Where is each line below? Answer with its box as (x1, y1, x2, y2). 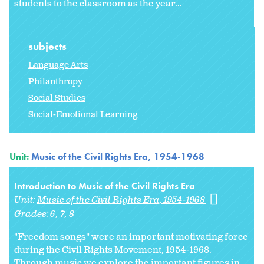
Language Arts (28, 60, 88, 71)
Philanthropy (28, 76, 82, 88)
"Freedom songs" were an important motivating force (14, 231, 248, 244)
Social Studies (28, 93, 85, 104)
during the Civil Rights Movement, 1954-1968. (14, 244, 212, 257)
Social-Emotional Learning (28, 109, 138, 121)
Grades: (14, 208, 51, 221)
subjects (28, 39, 69, 54)
